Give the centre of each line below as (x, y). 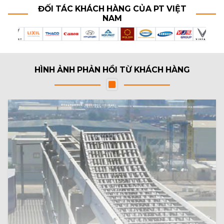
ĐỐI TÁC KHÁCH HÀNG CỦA (95, 8)
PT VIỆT (170, 8)
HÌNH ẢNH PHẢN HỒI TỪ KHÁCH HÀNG (112, 70)
